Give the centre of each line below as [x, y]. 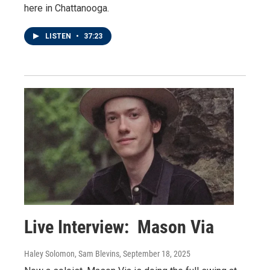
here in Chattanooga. [67, 8]
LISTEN [59, 36]
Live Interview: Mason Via [119, 227]
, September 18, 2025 [155, 254]
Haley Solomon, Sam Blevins [72, 254]
